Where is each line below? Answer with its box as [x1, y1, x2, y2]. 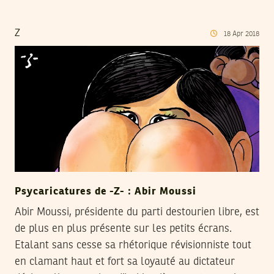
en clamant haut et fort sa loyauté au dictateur [15, 256, 235, 268]
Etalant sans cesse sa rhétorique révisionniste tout [15, 240, 251, 251]
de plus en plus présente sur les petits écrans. [15, 223, 232, 235]
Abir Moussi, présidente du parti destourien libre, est [15, 207, 259, 218]
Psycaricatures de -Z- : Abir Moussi [15, 187, 197, 198]
